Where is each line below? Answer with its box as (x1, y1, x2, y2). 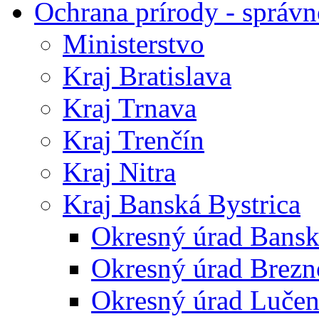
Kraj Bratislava (63, 61, 231, 91)
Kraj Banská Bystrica (63, 189, 300, 219)
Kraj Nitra (63, 157, 176, 187)
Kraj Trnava (63, 93, 197, 123)
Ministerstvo (63, 28, 204, 59)
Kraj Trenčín (63, 125, 204, 155)
